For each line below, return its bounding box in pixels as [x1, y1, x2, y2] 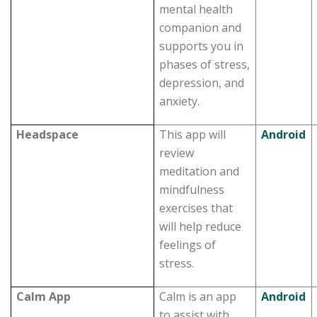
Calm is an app [159, 289, 237, 304]
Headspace [16, 127, 102, 142]
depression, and [159, 75, 245, 91]
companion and [159, 20, 242, 35]
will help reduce [159, 219, 242, 234]
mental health [159, 1, 234, 17]
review [159, 145, 195, 161]
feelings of [159, 237, 217, 253]
